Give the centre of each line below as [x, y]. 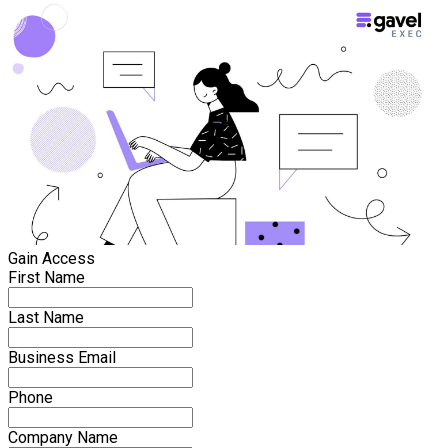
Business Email [62, 357]
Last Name [46, 317]
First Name [46, 277]
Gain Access [51, 258]
